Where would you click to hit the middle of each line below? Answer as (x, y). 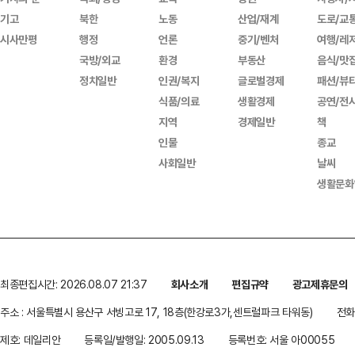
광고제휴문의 (320, 284)
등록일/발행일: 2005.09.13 (144, 340)
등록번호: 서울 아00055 (281, 340)
